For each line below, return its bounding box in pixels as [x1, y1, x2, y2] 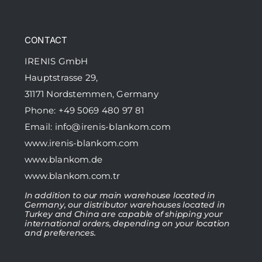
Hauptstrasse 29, [25, 72, 98, 83]
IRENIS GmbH [25, 56, 88, 67]
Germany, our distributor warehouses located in [25, 199, 225, 211]
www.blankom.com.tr [25, 170, 120, 181]
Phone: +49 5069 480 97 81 [25, 105, 144, 116]
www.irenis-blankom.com [25, 137, 139, 149]
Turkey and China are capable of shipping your [25, 209, 223, 220]
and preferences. [25, 227, 96, 239]
